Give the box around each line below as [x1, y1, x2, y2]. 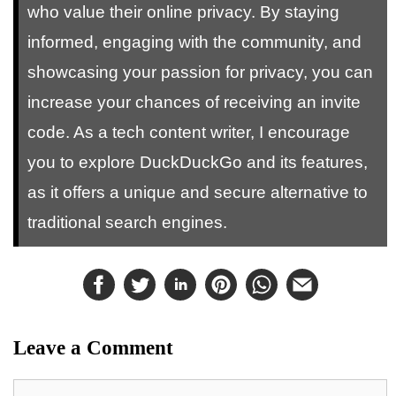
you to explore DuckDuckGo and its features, [27, 153, 368, 171]
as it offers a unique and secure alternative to [27, 183, 368, 202]
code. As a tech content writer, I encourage [27, 123, 350, 141]
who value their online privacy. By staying [27, 3, 339, 21]
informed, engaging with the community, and [27, 33, 362, 51]
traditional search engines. [27, 213, 227, 232]
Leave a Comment [13, 336, 173, 359]
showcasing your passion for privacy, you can [27, 63, 373, 81]
